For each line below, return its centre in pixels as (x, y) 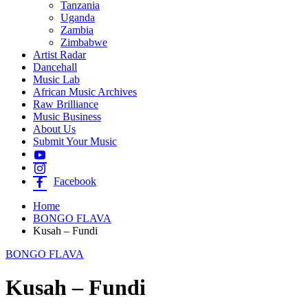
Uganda (78, 17)
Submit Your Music (75, 141)
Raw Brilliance (66, 104)
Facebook (75, 181)
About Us (54, 129)
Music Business (67, 116)
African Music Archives (85, 91)
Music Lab (56, 79)
